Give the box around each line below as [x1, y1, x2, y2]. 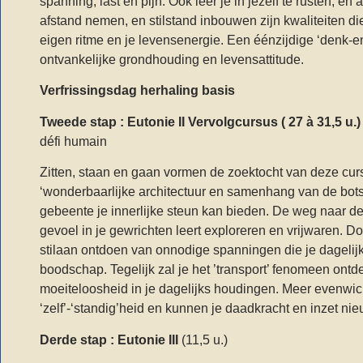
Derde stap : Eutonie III [40, 332, 178, 347]
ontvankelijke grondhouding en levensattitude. [40, 52, 304, 66]
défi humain [40, 134, 107, 148]
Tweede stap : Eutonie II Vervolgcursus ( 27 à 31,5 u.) [40, 114, 361, 129]
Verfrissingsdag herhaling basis [40, 83, 238, 98]
